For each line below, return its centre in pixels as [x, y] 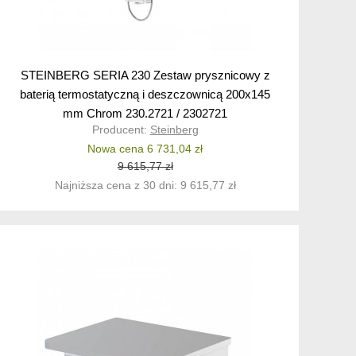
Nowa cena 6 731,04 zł [145, 149]
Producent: [121, 130]
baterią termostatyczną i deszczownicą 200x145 [145, 95]
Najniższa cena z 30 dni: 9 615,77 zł [145, 186]
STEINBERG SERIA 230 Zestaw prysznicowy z [145, 75]
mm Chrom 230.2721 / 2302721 [145, 114]
